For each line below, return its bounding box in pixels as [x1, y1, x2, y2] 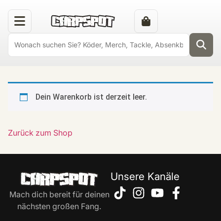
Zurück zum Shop [8, 128, 73, 138]
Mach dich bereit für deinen [9, 189, 110, 199]
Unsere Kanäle [110, 170, 180, 183]
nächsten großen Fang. [17, 201, 101, 211]
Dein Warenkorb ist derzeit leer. [36, 92, 147, 102]
